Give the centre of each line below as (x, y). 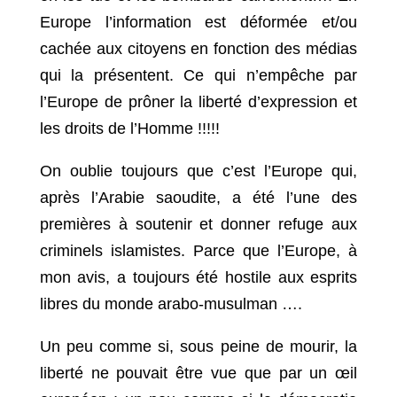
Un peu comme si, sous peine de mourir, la (198, 347)
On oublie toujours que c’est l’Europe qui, (198, 171)
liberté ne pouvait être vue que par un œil (198, 374)
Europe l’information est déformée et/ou (198, 23)
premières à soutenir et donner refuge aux (198, 225)
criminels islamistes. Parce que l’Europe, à (198, 251)
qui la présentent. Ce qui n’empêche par (198, 76)
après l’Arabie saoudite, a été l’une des (198, 198)
